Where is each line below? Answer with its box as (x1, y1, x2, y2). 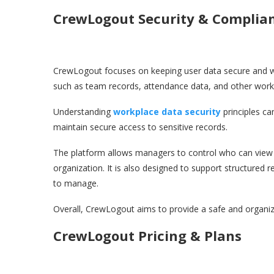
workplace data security (113, 106, 221, 118)
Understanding (53, 106, 113, 118)
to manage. (53, 177, 98, 190)
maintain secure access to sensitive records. (53, 121, 230, 133)
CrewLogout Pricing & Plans (53, 226, 242, 245)
